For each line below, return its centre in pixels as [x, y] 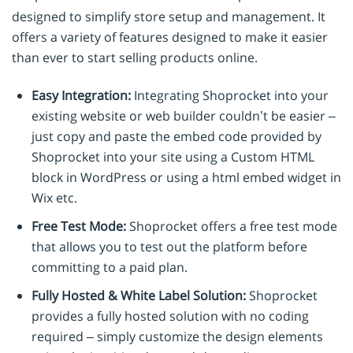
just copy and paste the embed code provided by [176, 136]
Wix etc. [54, 197]
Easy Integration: [81, 95]
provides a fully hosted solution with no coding [170, 316]
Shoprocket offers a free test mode [232, 226]
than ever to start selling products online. [135, 57]
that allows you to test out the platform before [169, 246]
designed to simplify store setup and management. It [169, 16]
